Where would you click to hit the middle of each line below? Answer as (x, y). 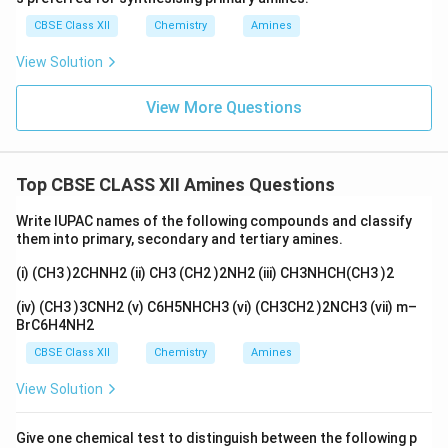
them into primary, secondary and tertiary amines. (181, 239)
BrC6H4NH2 (55, 325)
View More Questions (224, 107)
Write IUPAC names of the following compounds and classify (214, 221)
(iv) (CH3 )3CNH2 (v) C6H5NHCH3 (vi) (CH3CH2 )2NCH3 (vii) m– (216, 307)
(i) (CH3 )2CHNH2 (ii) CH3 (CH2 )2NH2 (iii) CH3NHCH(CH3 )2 (206, 273)
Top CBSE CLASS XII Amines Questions (175, 184)
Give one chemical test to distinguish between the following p (216, 438)
